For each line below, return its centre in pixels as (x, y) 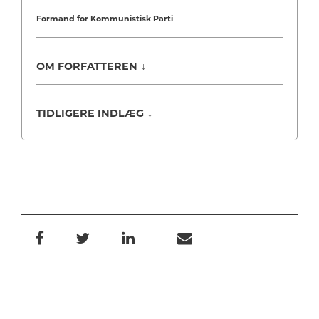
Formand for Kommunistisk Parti (105, 19)
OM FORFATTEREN (87, 67)
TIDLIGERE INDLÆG (90, 114)
